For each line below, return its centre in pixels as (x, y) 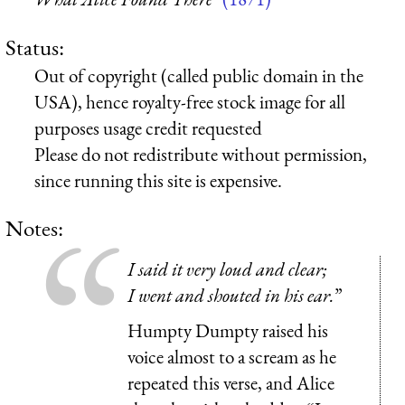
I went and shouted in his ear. (231, 295)
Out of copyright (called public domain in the (199, 75)
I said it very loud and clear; (227, 268)
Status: (35, 47)
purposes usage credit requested (148, 127)
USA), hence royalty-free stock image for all (190, 101)
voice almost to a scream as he (232, 357)
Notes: (34, 227)
